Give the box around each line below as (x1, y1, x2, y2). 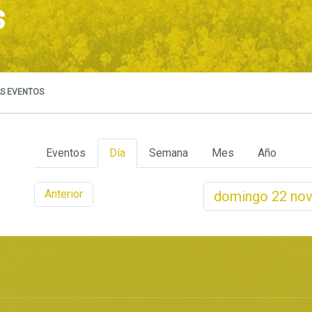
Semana (149, 146, 188, 159)
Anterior (45, 187, 83, 201)
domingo (213, 188, 272, 205)
